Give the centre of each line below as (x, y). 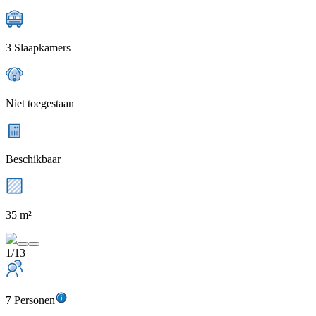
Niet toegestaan (40, 103)
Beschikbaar (33, 159)
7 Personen (30, 300)
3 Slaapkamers (38, 47)
